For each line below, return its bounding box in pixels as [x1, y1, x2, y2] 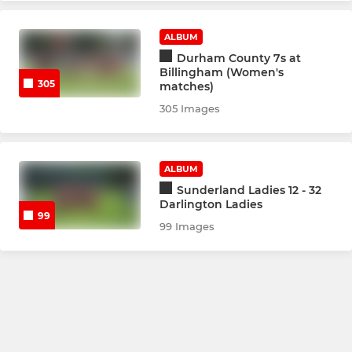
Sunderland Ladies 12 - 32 [177, 182, 322, 197]
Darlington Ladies [159, 196, 263, 211]
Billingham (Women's [159, 64, 284, 79]
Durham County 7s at [177, 50, 302, 65]
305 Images [159, 101, 221, 115]
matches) [159, 79, 214, 93]
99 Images [159, 219, 215, 233]
